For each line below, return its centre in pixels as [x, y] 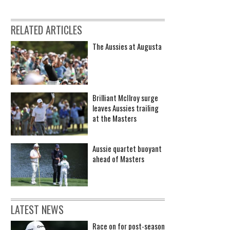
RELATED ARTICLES [46, 30]
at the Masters [114, 118]
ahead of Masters [118, 159]
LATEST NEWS [37, 210]
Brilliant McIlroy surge [125, 97]
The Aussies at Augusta [127, 46]
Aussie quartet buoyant [127, 149]
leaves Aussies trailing [126, 108]
